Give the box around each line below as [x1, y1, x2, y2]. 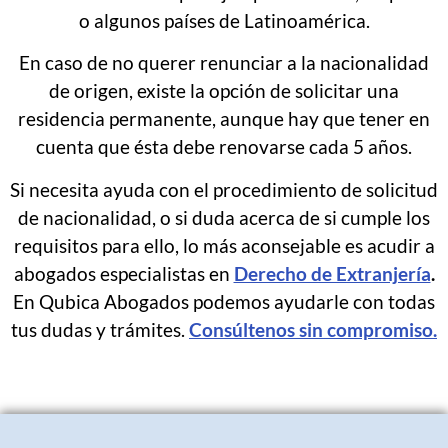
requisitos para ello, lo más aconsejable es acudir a [13, 233, 435, 257]
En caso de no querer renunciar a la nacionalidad [19, 51, 429, 75]
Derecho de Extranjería [233, 261, 431, 285]
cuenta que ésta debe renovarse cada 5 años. [36, 135, 412, 159]
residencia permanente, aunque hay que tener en [18, 107, 430, 131]
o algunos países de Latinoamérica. [78, 8, 370, 32]
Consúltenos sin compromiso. [189, 317, 437, 341]
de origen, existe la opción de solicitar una [49, 79, 399, 103]
